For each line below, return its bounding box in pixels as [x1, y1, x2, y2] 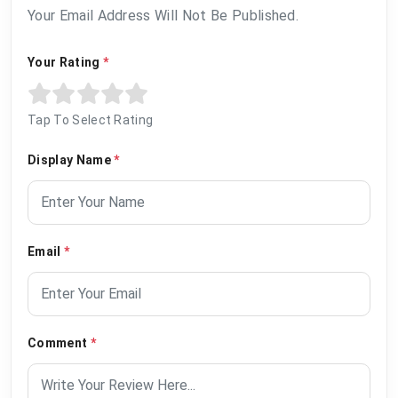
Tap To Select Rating [28, 113, 154, 128]
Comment [28, 336, 91, 351]
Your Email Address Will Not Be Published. [28, 7, 299, 25]
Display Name [28, 153, 115, 168]
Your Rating [28, 55, 103, 70]
